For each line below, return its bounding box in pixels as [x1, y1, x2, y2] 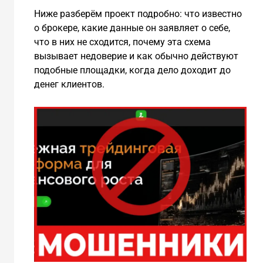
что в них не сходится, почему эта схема [33, 36, 211, 48]
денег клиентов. [33, 78, 104, 90]
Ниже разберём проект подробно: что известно [33, 8, 242, 19]
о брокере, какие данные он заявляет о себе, [33, 22, 230, 33]
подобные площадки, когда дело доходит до [33, 64, 231, 76]
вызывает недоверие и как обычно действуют [33, 50, 238, 62]
